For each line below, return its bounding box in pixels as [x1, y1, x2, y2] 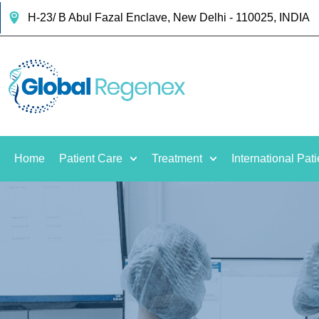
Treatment [152, 152, 203, 164]
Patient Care [59, 152, 122, 164]
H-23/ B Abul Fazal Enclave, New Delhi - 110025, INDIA [27, 11, 310, 23]
